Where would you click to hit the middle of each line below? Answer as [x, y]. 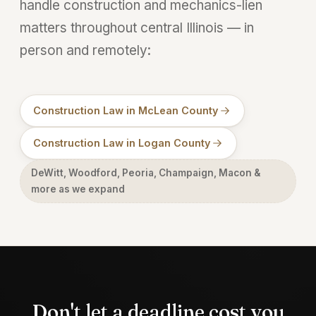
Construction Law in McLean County [126, 110]
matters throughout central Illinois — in [137, 28]
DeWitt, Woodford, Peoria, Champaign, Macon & [146, 172]
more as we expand [78, 189]
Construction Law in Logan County [122, 142]
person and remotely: [85, 50]
